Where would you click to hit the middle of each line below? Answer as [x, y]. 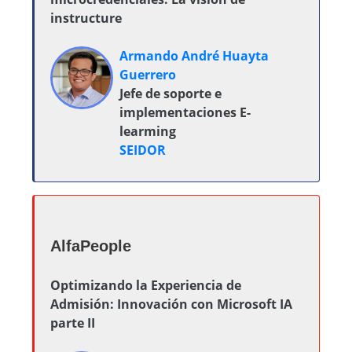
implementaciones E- [185, 112]
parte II [73, 323]
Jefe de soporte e [170, 93]
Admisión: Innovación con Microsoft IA [171, 304]
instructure [86, 18]
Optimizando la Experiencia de [146, 285]
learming [148, 131]
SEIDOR [143, 150]
